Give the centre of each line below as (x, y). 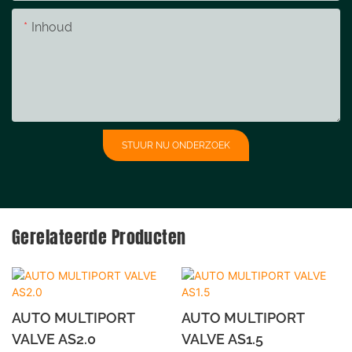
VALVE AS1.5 (222, 339)
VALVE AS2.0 (54, 339)
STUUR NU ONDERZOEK (176, 145)
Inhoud (52, 27)
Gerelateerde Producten (99, 236)
